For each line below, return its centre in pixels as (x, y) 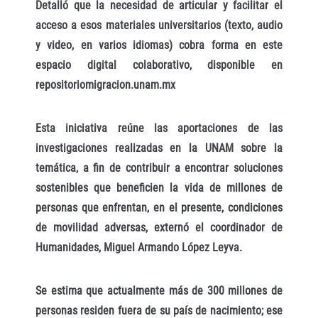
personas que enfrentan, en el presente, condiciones (159, 207)
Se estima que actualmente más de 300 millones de (159, 290)
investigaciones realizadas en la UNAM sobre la (159, 148)
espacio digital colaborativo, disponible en (159, 65)
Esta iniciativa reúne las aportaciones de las (159, 128)
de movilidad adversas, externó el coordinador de (159, 227)
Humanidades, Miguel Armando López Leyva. (139, 247)
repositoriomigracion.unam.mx (105, 85)
